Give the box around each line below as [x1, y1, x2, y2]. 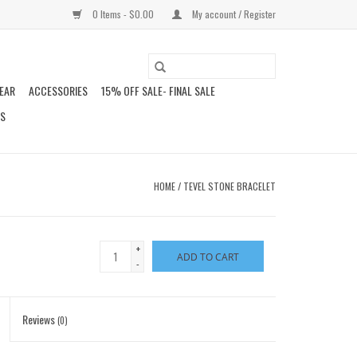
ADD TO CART [177, 250, 239, 264]
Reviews [22, 311, 58, 328]
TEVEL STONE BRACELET [183, 179, 276, 193]
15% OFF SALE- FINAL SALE [101, 82, 215, 99]
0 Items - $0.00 [90, 7, 156, 21]
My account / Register [190, 7, 276, 21]
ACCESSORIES [29, 82, 88, 99]
